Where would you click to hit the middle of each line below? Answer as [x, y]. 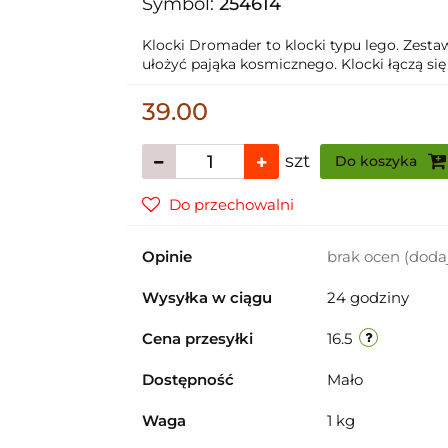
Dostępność [187, 379]
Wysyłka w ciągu [206, 297]
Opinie [166, 256]
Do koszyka [377, 161]
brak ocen [365, 256]
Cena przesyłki [197, 338]
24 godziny [367, 297]
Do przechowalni [231, 204]
